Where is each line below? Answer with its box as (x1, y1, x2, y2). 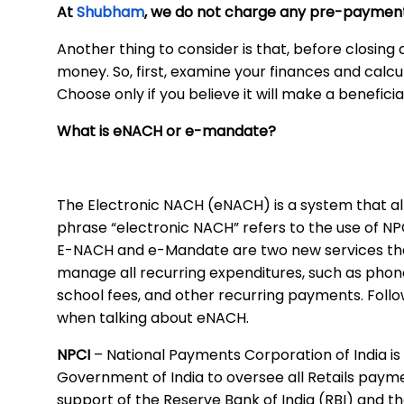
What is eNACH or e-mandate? (57, 121, 276, 142)
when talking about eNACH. (57, 308, 249, 329)
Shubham (77, 2, 144, 23)
